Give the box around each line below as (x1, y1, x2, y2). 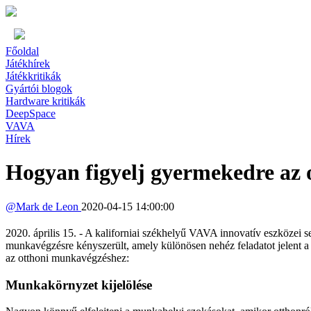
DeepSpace (6, 108, 56, 119)
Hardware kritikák (6, 95, 85, 107)
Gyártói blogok (6, 83, 72, 94)
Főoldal (6, 45, 39, 57)
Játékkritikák (6, 70, 61, 82)
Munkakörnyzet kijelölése (6, 277, 152, 292)
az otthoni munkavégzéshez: (6, 251, 129, 264)
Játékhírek (6, 58, 50, 69)
